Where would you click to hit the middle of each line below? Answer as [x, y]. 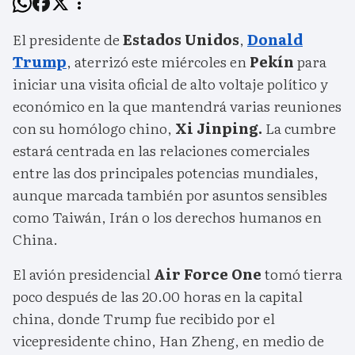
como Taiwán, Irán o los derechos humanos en [167, 217]
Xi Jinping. [220, 128]
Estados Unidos [181, 40]
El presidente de [68, 40]
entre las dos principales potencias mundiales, [166, 173]
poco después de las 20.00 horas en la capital [158, 296]
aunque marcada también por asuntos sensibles [170, 195]
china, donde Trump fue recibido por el [144, 319]
